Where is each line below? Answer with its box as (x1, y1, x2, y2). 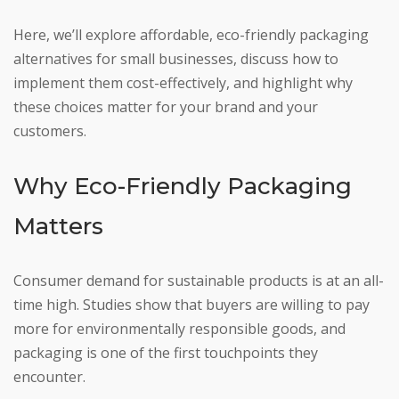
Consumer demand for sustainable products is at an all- (13, 271, 384, 291)
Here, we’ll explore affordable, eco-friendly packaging (13, 25, 369, 45)
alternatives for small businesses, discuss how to (13, 49, 338, 69)
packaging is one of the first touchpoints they (13, 343, 318, 363)
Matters (13, 212, 103, 241)
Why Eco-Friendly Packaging (13, 172, 352, 201)
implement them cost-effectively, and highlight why (13, 73, 353, 94)
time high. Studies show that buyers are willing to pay (13, 295, 370, 315)
